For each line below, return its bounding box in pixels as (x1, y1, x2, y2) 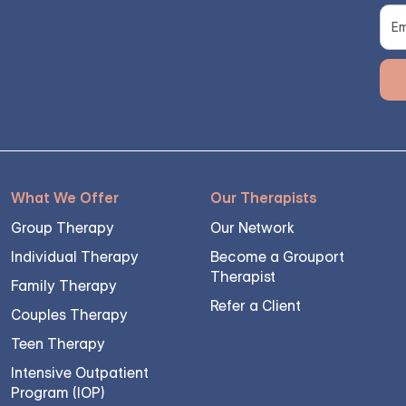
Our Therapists (210, 188, 317, 208)
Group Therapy (11, 218, 114, 237)
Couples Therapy (11, 305, 128, 324)
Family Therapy (11, 276, 117, 295)
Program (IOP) (11, 383, 105, 402)
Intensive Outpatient (11, 363, 149, 382)
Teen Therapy (11, 334, 105, 353)
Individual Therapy (11, 247, 139, 266)
